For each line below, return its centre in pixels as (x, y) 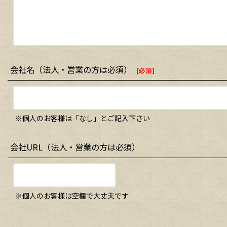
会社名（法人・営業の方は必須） (71, 70)
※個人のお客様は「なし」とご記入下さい (83, 118)
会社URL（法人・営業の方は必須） (75, 147)
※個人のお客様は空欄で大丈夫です (72, 196)
